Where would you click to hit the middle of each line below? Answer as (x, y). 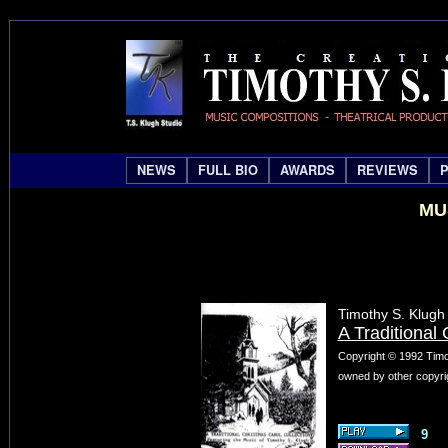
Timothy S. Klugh (391, 314)
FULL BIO (227, 170)
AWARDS (307, 170)
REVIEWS (387, 170)
